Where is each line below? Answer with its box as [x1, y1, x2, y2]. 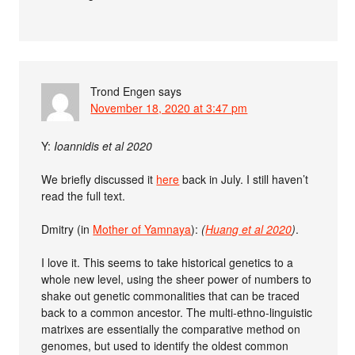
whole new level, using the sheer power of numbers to [41, 271, 312, 288]
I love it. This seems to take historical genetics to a [41, 254, 294, 271]
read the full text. [41, 188, 126, 204]
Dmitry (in [41, 221, 94, 238]
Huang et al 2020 [205, 221, 292, 238]
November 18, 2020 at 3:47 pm [90, 100, 248, 116]
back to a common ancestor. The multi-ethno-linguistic [41, 304, 313, 321]
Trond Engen [90, 83, 156, 100]
